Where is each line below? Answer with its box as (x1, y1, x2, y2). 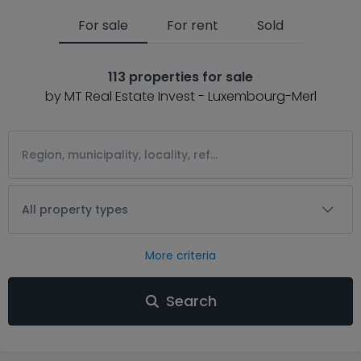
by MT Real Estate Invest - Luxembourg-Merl (44, 87, 317, 106)
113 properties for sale (108, 68, 253, 86)
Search (165, 291, 217, 311)
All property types (22, 201, 128, 218)
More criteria (145, 247, 216, 263)
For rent (166, 16, 218, 35)
